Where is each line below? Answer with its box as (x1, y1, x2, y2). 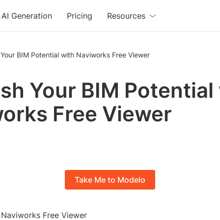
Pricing (67, 11, 93, 21)
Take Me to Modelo (75, 175, 145, 185)
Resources (107, 11, 146, 21)
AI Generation (1, 11, 53, 21)
